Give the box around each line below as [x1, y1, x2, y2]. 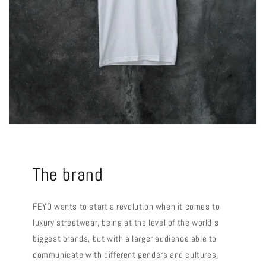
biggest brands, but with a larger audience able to [33, 232, 217, 244]
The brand [33, 163, 103, 186]
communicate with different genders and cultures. [33, 248, 218, 260]
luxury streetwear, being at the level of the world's [33, 216, 219, 228]
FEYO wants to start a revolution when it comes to [33, 200, 220, 212]
